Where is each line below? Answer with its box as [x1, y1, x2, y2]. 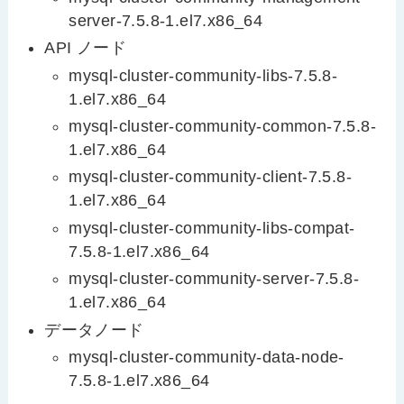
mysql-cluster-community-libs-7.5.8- [69, 66, 338, 85]
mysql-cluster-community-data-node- [69, 348, 344, 367]
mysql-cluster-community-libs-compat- [69, 218, 355, 237]
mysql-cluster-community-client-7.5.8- [69, 168, 353, 187]
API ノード [44, 39, 127, 58]
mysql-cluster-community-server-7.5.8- [69, 270, 360, 289]
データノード [44, 320, 144, 339]
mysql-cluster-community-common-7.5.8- [69, 116, 377, 135]
